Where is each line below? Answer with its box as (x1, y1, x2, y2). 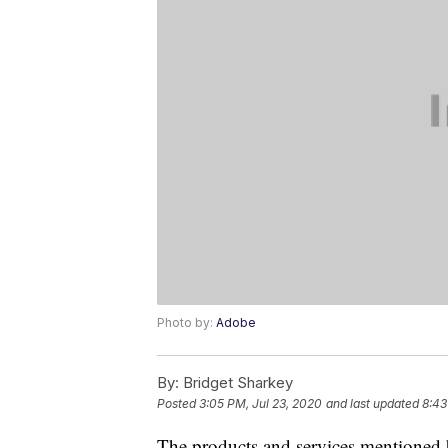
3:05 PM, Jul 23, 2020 (199, 396, 322, 412)
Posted (157, 396, 199, 412)
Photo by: (157, 315, 216, 331)
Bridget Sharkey (179, 373, 293, 393)
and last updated (326, 396, 419, 412)
